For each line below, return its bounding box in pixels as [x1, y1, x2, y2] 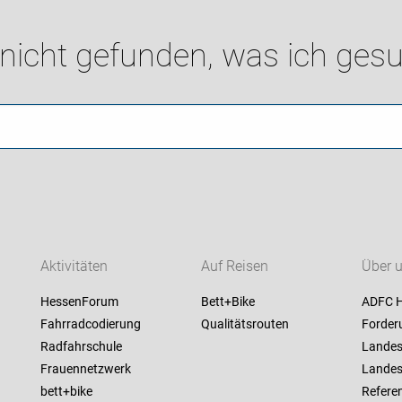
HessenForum [39, 294, 118, 310]
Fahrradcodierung [39, 317, 141, 332]
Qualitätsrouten [200, 317, 289, 332]
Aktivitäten [39, 258, 108, 275]
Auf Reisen [200, 258, 268, 275]
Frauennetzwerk [39, 362, 131, 377]
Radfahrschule [39, 339, 122, 354]
